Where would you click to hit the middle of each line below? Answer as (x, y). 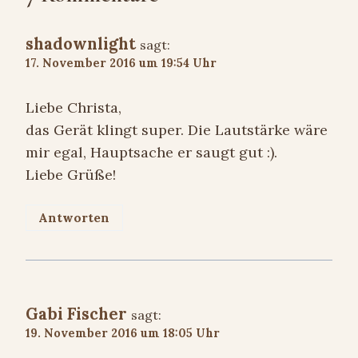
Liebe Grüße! (71, 175)
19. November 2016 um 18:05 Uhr (123, 333)
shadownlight (81, 44)
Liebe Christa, (74, 108)
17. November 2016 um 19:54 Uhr (121, 63)
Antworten (74, 217)
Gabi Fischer (76, 314)
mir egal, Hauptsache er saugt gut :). (151, 153)
